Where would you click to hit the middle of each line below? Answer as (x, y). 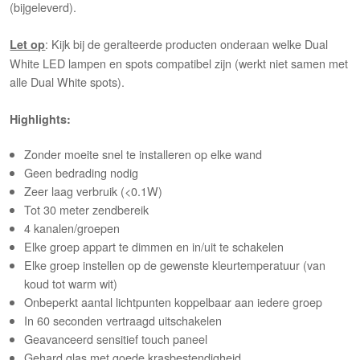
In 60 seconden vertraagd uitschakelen (123, 321)
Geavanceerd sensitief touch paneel (116, 339)
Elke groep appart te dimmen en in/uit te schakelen (154, 247)
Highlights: (41, 119)
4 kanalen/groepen (72, 228)
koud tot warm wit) (71, 284)
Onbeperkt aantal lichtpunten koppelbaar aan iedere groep (174, 302)
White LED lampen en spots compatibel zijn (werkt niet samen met (179, 63)
